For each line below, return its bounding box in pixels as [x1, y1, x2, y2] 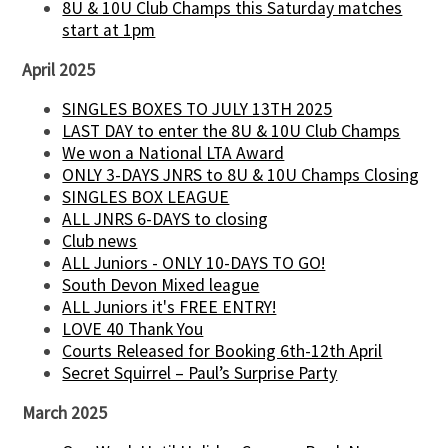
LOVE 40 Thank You [62, 318, 204, 341]
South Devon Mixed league [62, 274, 260, 297]
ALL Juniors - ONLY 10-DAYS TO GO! [62, 252, 326, 275]
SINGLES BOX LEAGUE [62, 186, 230, 209]
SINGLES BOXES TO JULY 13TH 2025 [62, 98, 333, 121]
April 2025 [22, 58, 96, 81]
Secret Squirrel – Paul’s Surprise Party [62, 362, 338, 385]
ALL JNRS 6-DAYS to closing [62, 208, 269, 231]
